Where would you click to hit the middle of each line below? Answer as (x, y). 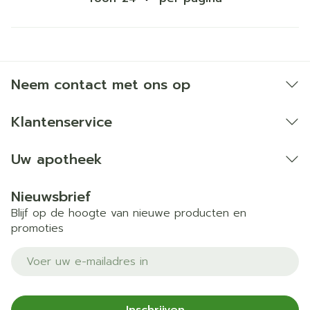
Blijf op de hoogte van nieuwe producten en (129, 213)
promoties (37, 228)
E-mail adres (45, 253)
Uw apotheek (57, 159)
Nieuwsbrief (51, 197)
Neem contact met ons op (101, 84)
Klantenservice (62, 122)
